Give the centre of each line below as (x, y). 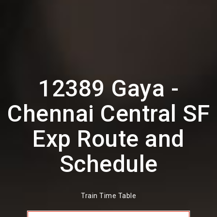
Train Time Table (108, 196)
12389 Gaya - (108, 88)
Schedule (108, 164)
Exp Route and (108, 139)
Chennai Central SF (108, 114)
